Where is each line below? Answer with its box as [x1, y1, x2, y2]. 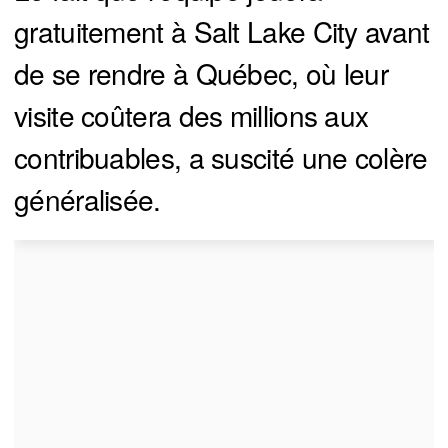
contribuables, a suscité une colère [14, 137, 428, 178]
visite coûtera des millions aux [14, 95, 369, 136]
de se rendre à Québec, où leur [14, 53, 388, 94]
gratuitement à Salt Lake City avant [14, 11, 430, 52]
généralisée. [14, 179, 161, 220]
